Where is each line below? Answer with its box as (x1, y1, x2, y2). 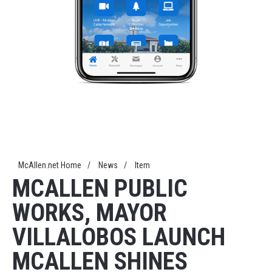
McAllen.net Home (18, 160, 81, 170)
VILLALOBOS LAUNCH (12, 222, 225, 251)
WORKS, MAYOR (12, 198, 167, 227)
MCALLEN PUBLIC (12, 174, 188, 203)
